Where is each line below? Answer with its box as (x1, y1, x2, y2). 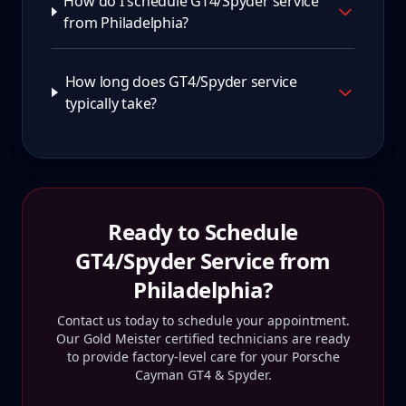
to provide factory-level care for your (66, 348, 292, 365)
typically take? (64, 93, 158, 113)
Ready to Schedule (108, 217, 298, 246)
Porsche (291, 348, 340, 365)
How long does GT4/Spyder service (64, 72, 297, 92)
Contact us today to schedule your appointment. (56, 312, 350, 329)
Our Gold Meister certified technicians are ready (56, 330, 350, 347)
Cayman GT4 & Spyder (134, 366, 268, 383)
